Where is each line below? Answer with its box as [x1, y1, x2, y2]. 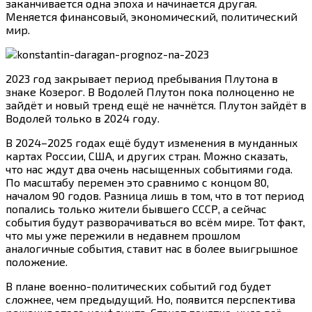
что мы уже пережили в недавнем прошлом [6, 228, 240, 242]
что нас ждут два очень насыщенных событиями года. [6, 162, 292, 176]
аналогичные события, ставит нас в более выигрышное [6, 242, 298, 256]
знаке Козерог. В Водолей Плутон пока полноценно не [6, 85, 295, 99]
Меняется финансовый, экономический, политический [6, 10, 297, 24]
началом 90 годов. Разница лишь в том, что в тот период [6, 189, 304, 203]
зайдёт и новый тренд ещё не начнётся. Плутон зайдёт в [6, 98, 306, 112]
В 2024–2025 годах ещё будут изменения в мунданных [6, 136, 298, 150]
